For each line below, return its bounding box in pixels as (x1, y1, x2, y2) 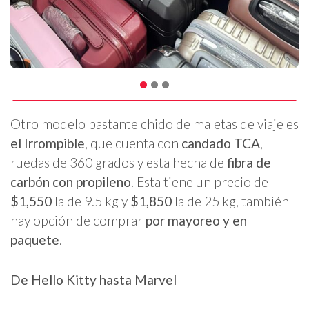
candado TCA (181, 135, 260, 152)
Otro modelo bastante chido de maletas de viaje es (10, 116, 299, 132)
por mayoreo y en (146, 212, 247, 229)
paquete (10, 232, 59, 248)
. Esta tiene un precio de (131, 174, 268, 190)
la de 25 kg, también (172, 193, 289, 210)
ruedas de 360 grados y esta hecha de (10, 154, 224, 171)
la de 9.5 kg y (52, 193, 130, 210)
